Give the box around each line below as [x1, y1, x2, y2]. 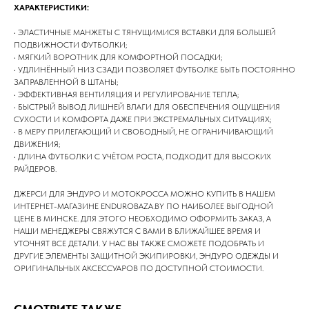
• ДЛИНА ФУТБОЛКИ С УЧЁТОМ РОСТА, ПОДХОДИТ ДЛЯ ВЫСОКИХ [14, 151, 271, 161]
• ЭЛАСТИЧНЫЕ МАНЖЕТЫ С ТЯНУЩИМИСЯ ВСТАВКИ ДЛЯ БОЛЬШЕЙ [14, 27, 276, 37]
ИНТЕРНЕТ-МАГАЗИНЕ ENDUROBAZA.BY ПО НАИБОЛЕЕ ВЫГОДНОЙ [14, 201, 273, 211]
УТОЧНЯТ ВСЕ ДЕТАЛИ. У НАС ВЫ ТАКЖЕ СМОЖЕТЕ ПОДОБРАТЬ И [14, 238, 264, 248]
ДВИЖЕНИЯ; [14, 139, 60, 149]
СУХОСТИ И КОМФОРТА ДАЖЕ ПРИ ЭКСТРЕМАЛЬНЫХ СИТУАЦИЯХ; [14, 114, 271, 124]
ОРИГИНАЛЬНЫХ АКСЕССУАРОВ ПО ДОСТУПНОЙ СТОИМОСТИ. [14, 263, 263, 273]
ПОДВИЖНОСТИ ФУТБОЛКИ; [14, 39, 127, 50]
